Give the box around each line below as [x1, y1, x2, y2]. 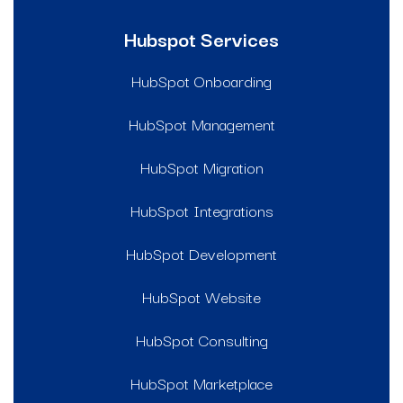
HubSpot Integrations [130, 197, 273, 222]
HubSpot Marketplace [130, 370, 273, 395]
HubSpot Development [126, 240, 277, 265]
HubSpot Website [142, 283, 261, 309]
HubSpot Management [128, 111, 275, 136]
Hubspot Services [124, 22, 279, 53]
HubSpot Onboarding [131, 67, 272, 93]
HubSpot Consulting [135, 327, 268, 352]
